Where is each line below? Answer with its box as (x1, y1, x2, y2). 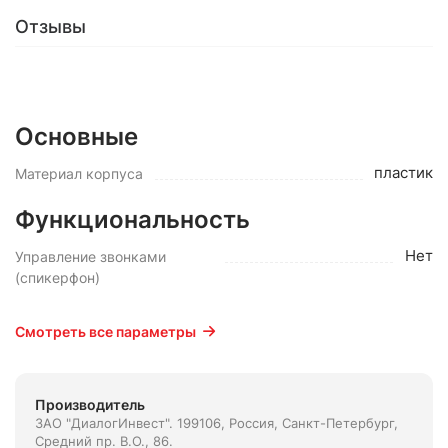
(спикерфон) (15, 269, 100, 286)
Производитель (35, 396, 145, 413)
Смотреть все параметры (15, 323, 196, 340)
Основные (15, 122, 138, 151)
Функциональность (15, 205, 250, 234)
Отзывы (15, 16, 86, 37)
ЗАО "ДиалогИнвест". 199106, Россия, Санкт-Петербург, (35, 415, 398, 431)
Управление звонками (15, 248, 166, 265)
